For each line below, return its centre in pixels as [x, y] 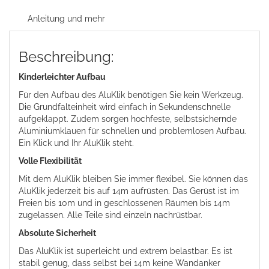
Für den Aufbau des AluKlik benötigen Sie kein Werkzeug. [131, 95]
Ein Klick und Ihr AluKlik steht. [76, 143]
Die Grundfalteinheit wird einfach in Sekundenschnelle [125, 107]
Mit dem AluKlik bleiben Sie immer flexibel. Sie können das [133, 179]
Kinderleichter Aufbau [62, 77]
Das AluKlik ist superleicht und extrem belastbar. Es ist [125, 251]
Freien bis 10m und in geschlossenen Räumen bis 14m [124, 203]
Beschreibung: [66, 57]
